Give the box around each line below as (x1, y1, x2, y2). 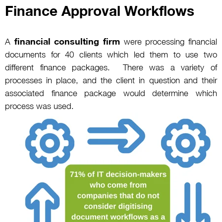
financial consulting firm (14, 36, 120, 47)
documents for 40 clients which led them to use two (5, 50, 217, 60)
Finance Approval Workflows (5, 2, 194, 19)
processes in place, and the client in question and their (5, 75, 217, 86)
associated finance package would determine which (5, 88, 217, 99)
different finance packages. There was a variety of (5, 62, 217, 73)
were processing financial (120, 37, 218, 47)
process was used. (5, 101, 79, 111)
